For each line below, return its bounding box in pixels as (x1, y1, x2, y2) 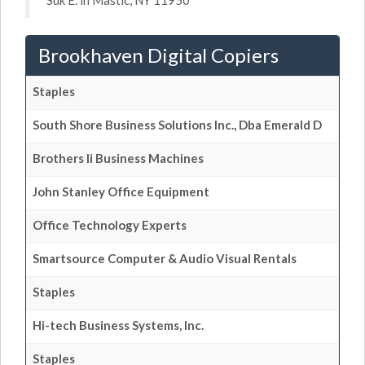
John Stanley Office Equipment (33, 183, 209, 199)
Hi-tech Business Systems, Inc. (33, 317, 204, 332)
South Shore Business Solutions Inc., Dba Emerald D (33, 117, 322, 132)
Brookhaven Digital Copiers (38, 42, 279, 67)
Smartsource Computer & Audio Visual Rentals (33, 250, 297, 266)
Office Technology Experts (33, 217, 187, 232)
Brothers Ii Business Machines (33, 150, 204, 165)
